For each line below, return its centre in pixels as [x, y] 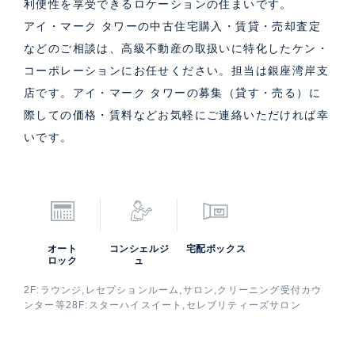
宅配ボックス [216, 248]
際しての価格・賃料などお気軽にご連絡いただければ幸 [176, 115]
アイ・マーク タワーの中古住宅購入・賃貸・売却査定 [172, 26]
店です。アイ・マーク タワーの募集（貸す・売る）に [172, 93]
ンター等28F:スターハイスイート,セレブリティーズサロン [162, 305]
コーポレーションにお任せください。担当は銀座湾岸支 [176, 71]
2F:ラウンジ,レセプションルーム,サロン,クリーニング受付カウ [173, 290]
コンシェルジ [139, 248]
